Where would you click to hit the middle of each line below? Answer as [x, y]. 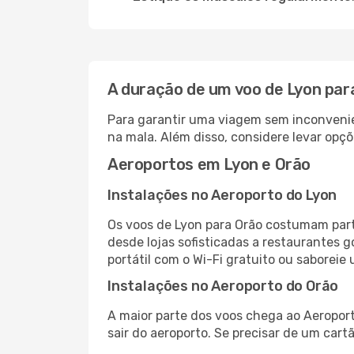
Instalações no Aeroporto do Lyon [222, 195]
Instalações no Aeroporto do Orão [223, 286]
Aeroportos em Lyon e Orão [209, 164]
